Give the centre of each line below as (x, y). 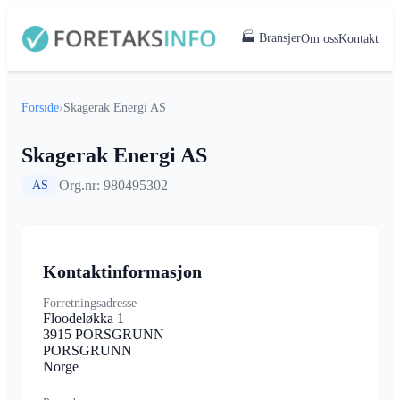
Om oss (320, 39)
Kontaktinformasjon (122, 271)
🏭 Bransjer (271, 38)
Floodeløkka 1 (83, 318)
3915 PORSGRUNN (104, 334)
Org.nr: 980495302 (113, 185)
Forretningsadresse (90, 303)
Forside (40, 108)
